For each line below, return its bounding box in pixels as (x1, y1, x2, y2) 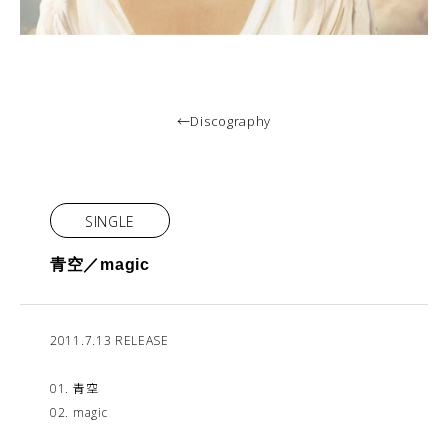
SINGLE (84, 212, 136, 231)
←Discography (176, 112, 272, 130)
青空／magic (50, 256, 150, 273)
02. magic (50, 404, 108, 421)
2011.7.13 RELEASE (50, 332, 169, 349)
